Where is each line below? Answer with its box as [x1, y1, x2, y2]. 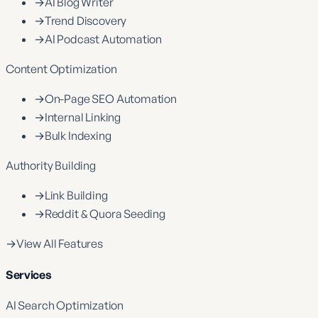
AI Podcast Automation [44, 32, 163, 47]
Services [6, 267, 52, 282]
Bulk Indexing [44, 128, 111, 143]
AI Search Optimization [6, 297, 124, 312]
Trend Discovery [44, 13, 127, 28]
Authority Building [6, 158, 96, 173]
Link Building [44, 188, 108, 203]
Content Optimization [6, 62, 117, 77]
